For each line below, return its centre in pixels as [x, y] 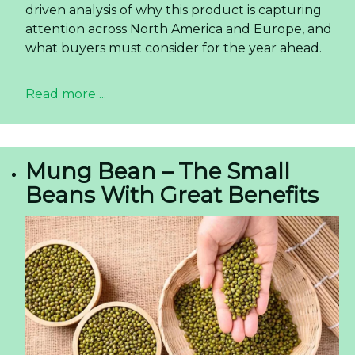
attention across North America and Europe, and [179, 29]
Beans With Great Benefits [172, 195]
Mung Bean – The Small [158, 171]
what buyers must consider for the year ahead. [174, 48]
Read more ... [66, 94]
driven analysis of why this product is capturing [174, 10]
